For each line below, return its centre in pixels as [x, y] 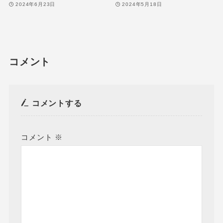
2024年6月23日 [36, 4]
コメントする [56, 103]
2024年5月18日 [142, 4]
